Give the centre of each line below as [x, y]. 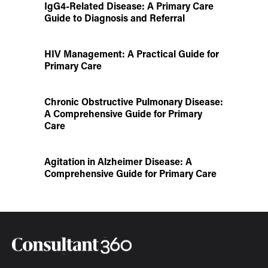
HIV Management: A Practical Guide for [132, 54]
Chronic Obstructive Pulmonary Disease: [134, 102]
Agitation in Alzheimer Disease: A [118, 162]
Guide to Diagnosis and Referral [115, 18]
